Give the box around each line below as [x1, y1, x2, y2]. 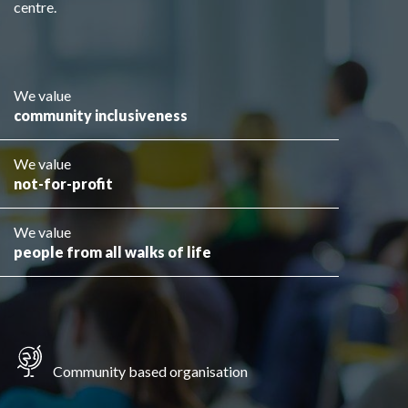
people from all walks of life [14, 242, 211, 260]
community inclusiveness [14, 106, 188, 124]
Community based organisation [53, 362, 248, 380]
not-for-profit [14, 174, 113, 192]
